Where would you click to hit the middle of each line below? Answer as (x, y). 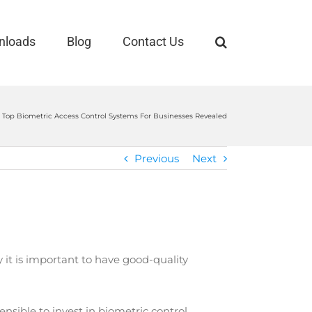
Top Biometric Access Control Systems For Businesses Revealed (115, 116)
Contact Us (153, 41)
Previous (157, 158)
